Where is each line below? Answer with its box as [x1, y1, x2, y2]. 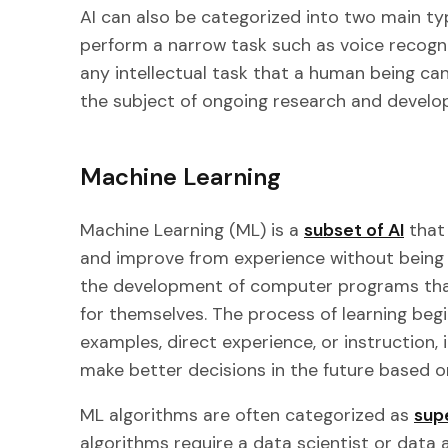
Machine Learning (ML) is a [80, 217, 304, 242]
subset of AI [304, 217, 404, 242]
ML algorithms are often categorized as [80, 403, 414, 428]
